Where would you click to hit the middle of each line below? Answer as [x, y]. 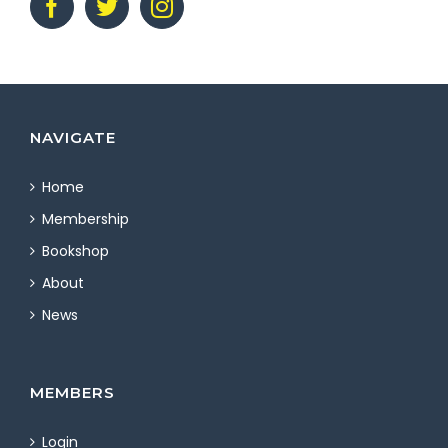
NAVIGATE [73, 138]
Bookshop [75, 251]
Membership [85, 219]
